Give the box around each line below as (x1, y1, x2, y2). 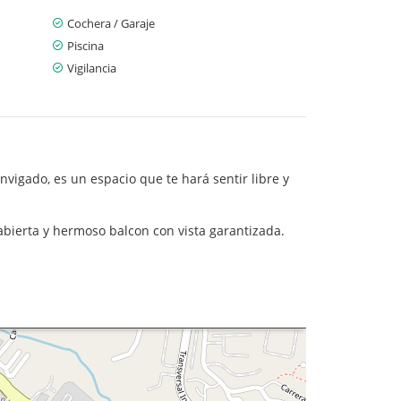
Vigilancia (67, 59, 116, 76)
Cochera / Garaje (67, 14, 155, 31)
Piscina (67, 37, 104, 54)
